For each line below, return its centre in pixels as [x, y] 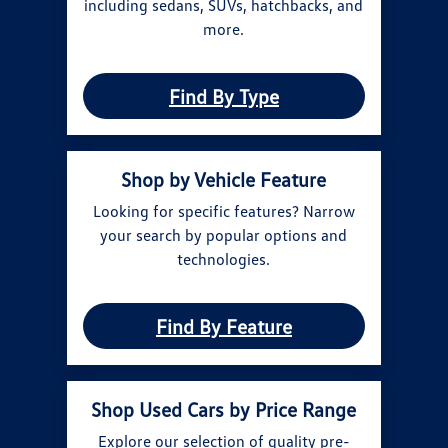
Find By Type [223, 95]
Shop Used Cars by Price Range [224, 408]
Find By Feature [223, 325]
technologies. [224, 258]
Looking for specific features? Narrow [223, 210]
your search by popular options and [224, 234]
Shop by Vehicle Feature [224, 178]
